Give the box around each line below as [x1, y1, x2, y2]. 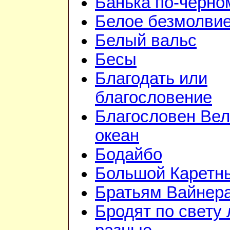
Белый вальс [95, 31, 197, 50]
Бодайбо [95, 145, 162, 164]
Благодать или [95, 69, 207, 88]
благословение [95, 88, 212, 107]
